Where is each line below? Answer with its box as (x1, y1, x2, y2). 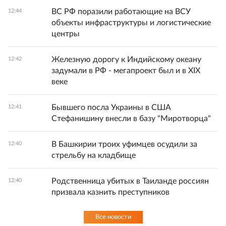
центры (51, 30, 80, 38)
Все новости (95, 214, 131, 221)
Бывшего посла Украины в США (51, 103, 171, 112)
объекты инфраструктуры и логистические (51, 19, 211, 27)
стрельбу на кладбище (51, 151, 136, 160)
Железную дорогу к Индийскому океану (51, 55, 201, 64)
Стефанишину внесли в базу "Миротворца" (51, 115, 211, 123)
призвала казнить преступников (51, 188, 169, 197)
